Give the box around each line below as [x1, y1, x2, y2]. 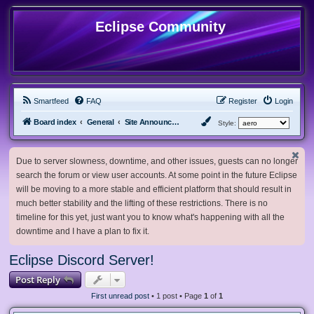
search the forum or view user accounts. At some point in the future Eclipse [16, 170, 297, 180]
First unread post [91, 291, 149, 300]
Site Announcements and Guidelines [171, 118, 179, 126]
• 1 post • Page [149, 291, 204, 300]
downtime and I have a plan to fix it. [16, 226, 149, 236]
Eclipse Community [95, 19, 226, 34]
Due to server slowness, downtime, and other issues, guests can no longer [16, 156, 298, 166]
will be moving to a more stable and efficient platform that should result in [16, 184, 292, 194]
